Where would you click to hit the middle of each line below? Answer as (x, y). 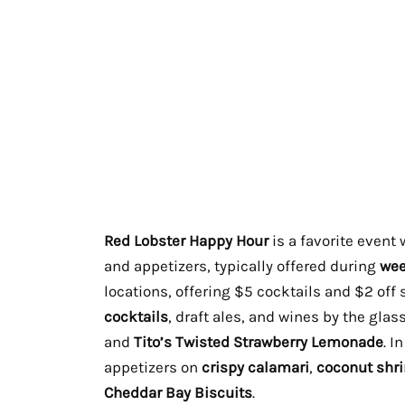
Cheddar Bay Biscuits (178, 392)
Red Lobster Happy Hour (186, 240)
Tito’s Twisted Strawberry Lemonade (258, 341)
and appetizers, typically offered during (241, 265)
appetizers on (152, 367)
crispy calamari (255, 367)
